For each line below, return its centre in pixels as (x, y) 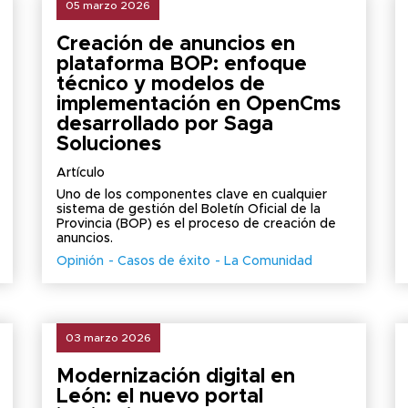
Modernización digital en (175, 377)
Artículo (80, 173)
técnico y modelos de (160, 85)
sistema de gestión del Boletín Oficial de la (188, 209)
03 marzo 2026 (108, 338)
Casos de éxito (163, 261)
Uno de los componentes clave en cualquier (191, 195)
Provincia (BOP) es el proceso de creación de (196, 224)
